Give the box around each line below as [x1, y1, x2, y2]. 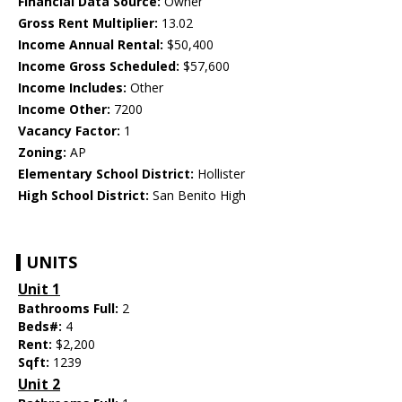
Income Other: [18, 100, 110, 118]
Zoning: [18, 144, 66, 162]
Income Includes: [18, 79, 127, 97]
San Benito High [149, 187, 246, 205]
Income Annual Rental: [18, 36, 163, 54]
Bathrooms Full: [18, 300, 122, 318]
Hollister [194, 165, 245, 183]
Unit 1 [18, 280, 60, 300]
